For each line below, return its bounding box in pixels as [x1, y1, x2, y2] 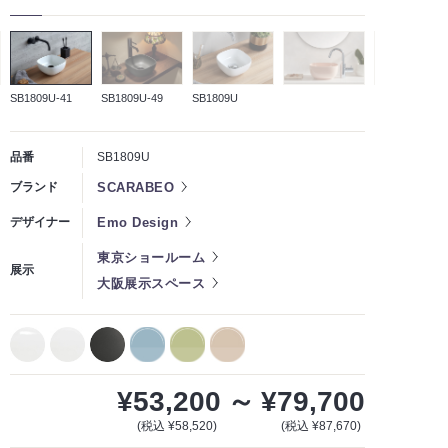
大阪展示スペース [97, 275, 205, 291]
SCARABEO [97, 179, 174, 195]
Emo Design [97, 214, 178, 230]
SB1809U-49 [101, 91, 163, 104]
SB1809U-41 [10, 91, 72, 104]
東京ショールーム [97, 249, 205, 265]
